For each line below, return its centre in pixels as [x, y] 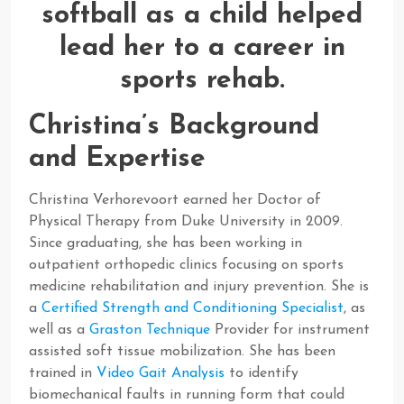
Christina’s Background [174, 127]
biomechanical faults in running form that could [187, 395]
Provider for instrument [290, 330]
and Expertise [117, 159]
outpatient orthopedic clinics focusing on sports [186, 265]
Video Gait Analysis [161, 373]
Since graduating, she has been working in [165, 243]
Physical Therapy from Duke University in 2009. [186, 222]
